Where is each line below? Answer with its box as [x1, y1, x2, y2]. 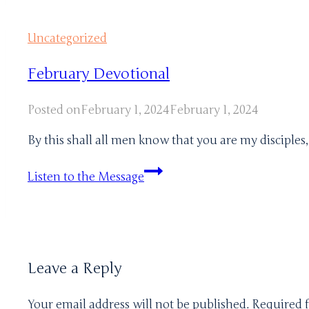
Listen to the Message [28, 169, 144, 184]
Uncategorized [28, 30, 107, 46]
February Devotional [28, 64, 170, 83]
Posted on [28, 102, 81, 117]
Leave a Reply [28, 259, 121, 277]
